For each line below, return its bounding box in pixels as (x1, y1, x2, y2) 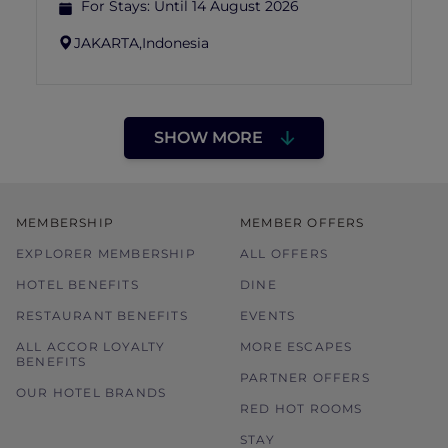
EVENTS (240, 308, 296, 323)
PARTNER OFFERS (240, 370, 370, 385)
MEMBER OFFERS (240, 215, 365, 230)
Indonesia (142, 33, 209, 52)
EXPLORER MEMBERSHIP (16, 246, 196, 261)
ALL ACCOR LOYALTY (16, 339, 166, 354)
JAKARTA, (74, 33, 142, 52)
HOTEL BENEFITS (16, 277, 139, 292)
